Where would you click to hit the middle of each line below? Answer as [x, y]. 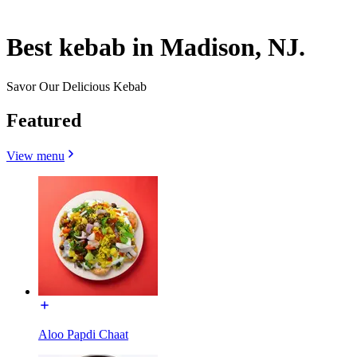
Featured [44, 120]
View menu [35, 155]
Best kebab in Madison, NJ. [156, 47]
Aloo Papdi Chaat [83, 334]
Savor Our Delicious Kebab [76, 86]
